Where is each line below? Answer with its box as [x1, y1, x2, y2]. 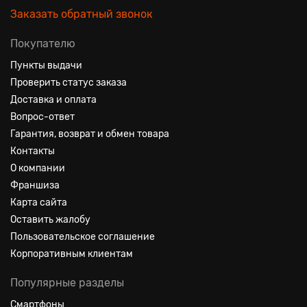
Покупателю [10, 37, 75, 50]
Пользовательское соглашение [10, 231, 155, 243]
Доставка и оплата [10, 94, 97, 106]
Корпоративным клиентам [10, 248, 133, 260]
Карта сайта [10, 197, 67, 208]
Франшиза [10, 180, 60, 191]
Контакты [10, 145, 55, 157]
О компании [10, 162, 65, 174]
